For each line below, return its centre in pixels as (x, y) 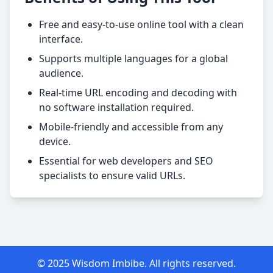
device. (55, 141)
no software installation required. (116, 107)
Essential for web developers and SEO (126, 161)
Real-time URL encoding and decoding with (138, 93)
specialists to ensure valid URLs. (112, 175)
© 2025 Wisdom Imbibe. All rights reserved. (136, 263)
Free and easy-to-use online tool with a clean (141, 24)
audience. (61, 73)
